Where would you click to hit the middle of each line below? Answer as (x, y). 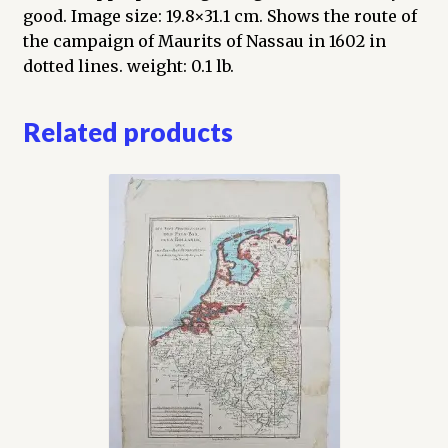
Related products (127, 132)
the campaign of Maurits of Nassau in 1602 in (204, 40)
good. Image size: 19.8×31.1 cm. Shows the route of (219, 15)
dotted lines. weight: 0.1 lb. (128, 65)
